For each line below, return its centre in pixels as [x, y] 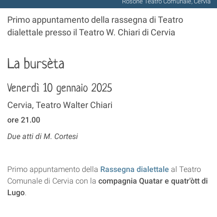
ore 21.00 [24, 120]
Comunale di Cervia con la [53, 181]
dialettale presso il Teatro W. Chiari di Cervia [91, 32]
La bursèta [36, 65]
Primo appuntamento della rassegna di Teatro [95, 20]
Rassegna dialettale [135, 169]
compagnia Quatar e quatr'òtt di [153, 181]
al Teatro [185, 169]
